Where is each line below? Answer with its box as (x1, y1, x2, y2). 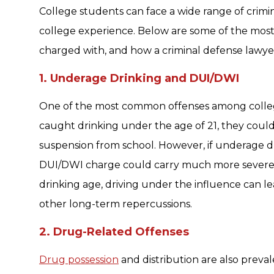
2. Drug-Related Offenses (39, 225, 189, 239)
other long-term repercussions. (39, 198, 192, 210)
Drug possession (39, 254, 119, 266)
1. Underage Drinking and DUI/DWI (39, 72, 239, 86)
